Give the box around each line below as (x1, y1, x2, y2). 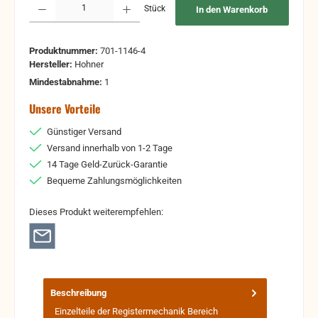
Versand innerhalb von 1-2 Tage (47, 142, 172, 153)
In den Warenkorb (196, 4, 268, 16)
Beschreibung (50, 287, 106, 298)
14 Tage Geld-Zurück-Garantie (47, 158, 168, 170)
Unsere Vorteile (29, 99, 101, 117)
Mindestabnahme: (29, 76, 104, 87)
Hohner (75, 58, 104, 70)
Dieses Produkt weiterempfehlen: (29, 207, 163, 218)
